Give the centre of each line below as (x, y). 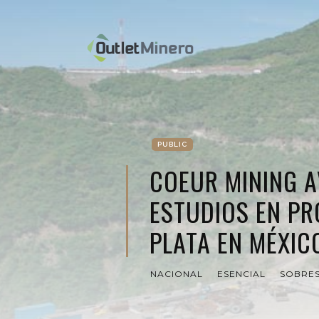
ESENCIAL (241, 274)
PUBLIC (172, 144)
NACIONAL (177, 274)
